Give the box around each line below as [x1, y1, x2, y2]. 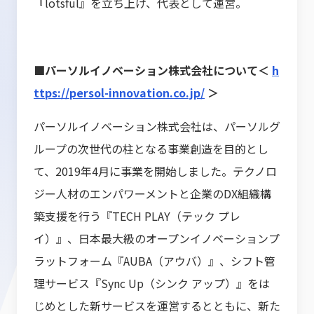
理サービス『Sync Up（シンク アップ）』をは [34, 275, 270, 292]
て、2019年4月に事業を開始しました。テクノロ [34, 163, 277, 179]
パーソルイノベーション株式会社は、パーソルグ [34, 118, 280, 135]
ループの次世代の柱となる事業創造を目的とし [34, 140, 268, 157]
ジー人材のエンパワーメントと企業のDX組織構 [34, 185, 271, 202]
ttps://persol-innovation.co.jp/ [34, 84, 205, 101]
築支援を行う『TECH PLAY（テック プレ [34, 207, 240, 224]
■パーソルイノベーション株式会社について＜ [34, 62, 272, 78]
